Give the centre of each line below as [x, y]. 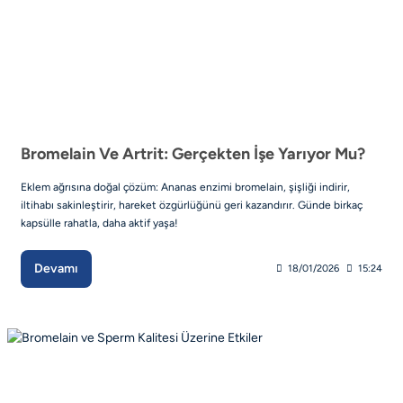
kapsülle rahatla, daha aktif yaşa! [99, 223]
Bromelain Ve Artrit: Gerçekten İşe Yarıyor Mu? [193, 153]
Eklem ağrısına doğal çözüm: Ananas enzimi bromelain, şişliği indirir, [185, 187]
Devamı [56, 268]
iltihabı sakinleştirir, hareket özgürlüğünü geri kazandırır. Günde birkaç [192, 205]
